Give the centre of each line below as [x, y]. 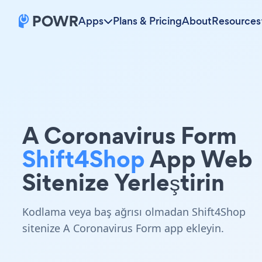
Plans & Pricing [147, 21]
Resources [236, 21]
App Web [199, 159]
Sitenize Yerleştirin [123, 182]
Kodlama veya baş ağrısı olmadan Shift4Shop [134, 212]
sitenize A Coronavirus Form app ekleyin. [123, 228]
